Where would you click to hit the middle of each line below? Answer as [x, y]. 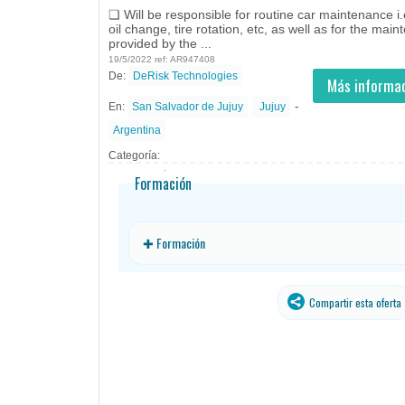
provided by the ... [160, 43]
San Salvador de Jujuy [188, 106]
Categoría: [134, 155]
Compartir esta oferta [353, 303]
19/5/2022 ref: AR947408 [162, 59]
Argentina [137, 130]
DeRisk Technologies [185, 75]
